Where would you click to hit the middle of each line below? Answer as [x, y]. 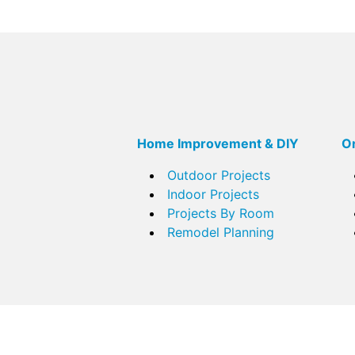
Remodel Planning [221, 233]
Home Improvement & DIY [218, 144]
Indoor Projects [213, 195]
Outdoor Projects [219, 176]
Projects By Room [221, 214]
